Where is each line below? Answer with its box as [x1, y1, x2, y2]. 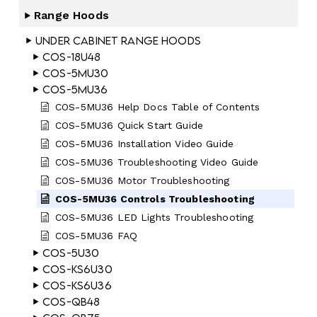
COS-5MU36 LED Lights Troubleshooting [55, 212, 254, 224]
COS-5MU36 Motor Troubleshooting [55, 175, 230, 187]
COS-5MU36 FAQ [55, 230, 137, 242]
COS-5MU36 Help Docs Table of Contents [55, 101, 260, 113]
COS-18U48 [42, 50, 101, 64]
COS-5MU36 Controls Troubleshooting [55, 193, 255, 205]
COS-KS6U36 [42, 279, 112, 292]
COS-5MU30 [42, 67, 109, 80]
